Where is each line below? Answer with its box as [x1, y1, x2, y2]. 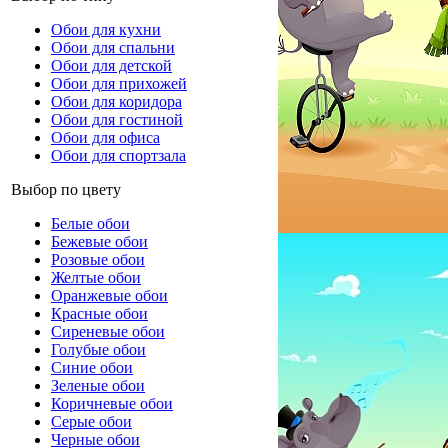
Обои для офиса [51, 129, 160, 146]
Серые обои [51, 413, 132, 430]
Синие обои [51, 359, 133, 376]
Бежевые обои [51, 233, 148, 250]
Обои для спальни [51, 39, 175, 56]
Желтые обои [51, 269, 141, 286]
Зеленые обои [51, 377, 145, 394]
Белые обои [51, 215, 130, 232]
